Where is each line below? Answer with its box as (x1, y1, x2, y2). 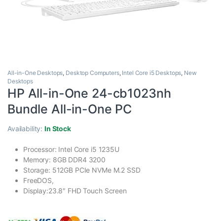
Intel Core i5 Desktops (122, 69, 182, 77)
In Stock (44, 124, 71, 133)
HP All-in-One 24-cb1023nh (7, 86, 171, 101)
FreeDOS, (23, 176, 54, 185)
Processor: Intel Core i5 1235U (23, 145, 119, 154)
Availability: (7, 124, 45, 133)
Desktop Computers (66, 69, 119, 77)
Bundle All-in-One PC (7, 102, 132, 117)
